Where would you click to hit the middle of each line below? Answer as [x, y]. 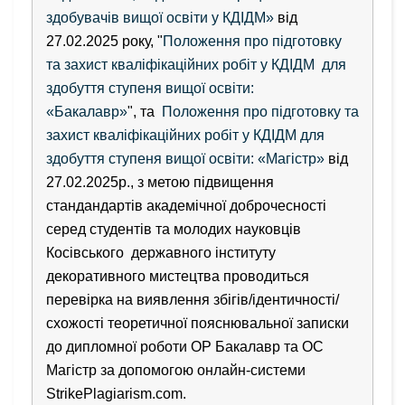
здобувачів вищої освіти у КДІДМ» [160, 17]
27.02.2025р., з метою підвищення [160, 182]
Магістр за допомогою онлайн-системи [176, 370]
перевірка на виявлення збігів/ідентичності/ [193, 299]
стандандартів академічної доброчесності [186, 205]
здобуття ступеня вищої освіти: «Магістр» [185, 158]
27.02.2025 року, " [104, 41]
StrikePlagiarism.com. [116, 393]
